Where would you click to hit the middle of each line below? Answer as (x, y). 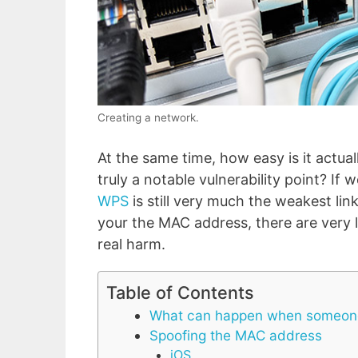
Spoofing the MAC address (236, 336)
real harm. (131, 245)
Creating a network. (148, 118)
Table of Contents (180, 293)
